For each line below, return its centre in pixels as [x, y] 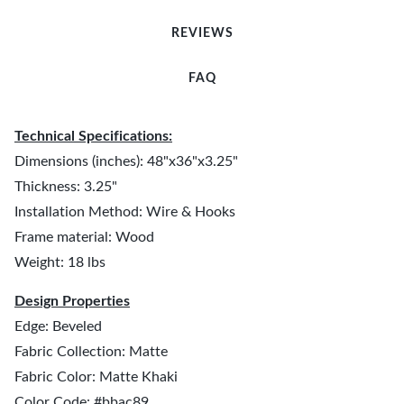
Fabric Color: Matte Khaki [96, 377]
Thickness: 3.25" [66, 187]
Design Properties [72, 301]
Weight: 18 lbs [60, 262]
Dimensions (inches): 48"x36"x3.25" [126, 161]
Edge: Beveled [58, 326]
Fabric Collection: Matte [91, 352]
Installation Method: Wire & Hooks [125, 212]
